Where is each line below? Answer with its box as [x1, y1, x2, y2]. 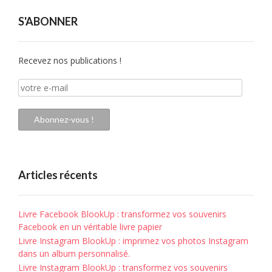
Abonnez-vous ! [34, 114, 94, 124]
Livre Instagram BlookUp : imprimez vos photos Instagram [18, 234, 248, 246]
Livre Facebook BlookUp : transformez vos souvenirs [18, 208, 226, 220]
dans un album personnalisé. [18, 247, 130, 259]
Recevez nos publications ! [18, 54, 121, 66]
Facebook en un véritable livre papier [18, 220, 162, 233]
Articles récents [18, 168, 98, 182]
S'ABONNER [18, 14, 78, 28]
